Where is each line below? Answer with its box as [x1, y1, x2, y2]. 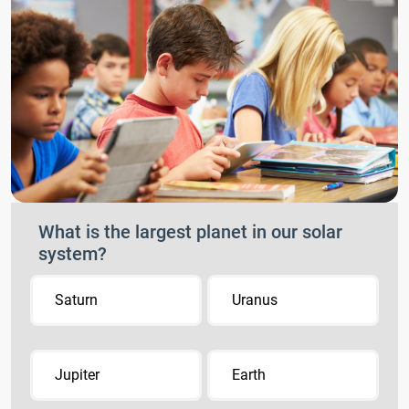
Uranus [232, 290, 278, 309]
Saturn [55, 290, 98, 309]
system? [38, 242, 107, 265]
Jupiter [55, 365, 100, 383]
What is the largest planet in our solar [38, 220, 342, 243]
